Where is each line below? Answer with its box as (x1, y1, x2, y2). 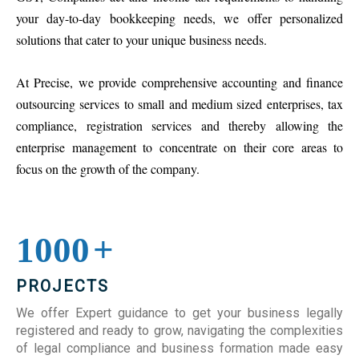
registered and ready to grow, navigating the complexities (16, 322, 343, 338)
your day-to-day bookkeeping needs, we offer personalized (16, 9, 343, 26)
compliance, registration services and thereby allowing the (16, 116, 343, 134)
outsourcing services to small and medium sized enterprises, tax (16, 95, 343, 112)
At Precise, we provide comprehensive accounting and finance (16, 73, 343, 91)
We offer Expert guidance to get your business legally (16, 305, 343, 321)
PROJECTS (16, 276, 109, 296)
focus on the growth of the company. (16, 159, 200, 177)
